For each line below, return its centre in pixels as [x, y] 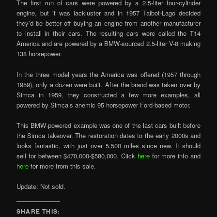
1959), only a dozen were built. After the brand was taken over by [108, 84]
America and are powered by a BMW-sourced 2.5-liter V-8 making [108, 44]
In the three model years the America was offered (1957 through [108, 74]
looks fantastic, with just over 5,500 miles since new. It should [108, 145]
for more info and [176, 155]
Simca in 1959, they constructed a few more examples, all [108, 94]
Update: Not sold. [41, 186]
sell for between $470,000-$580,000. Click [77, 155]
